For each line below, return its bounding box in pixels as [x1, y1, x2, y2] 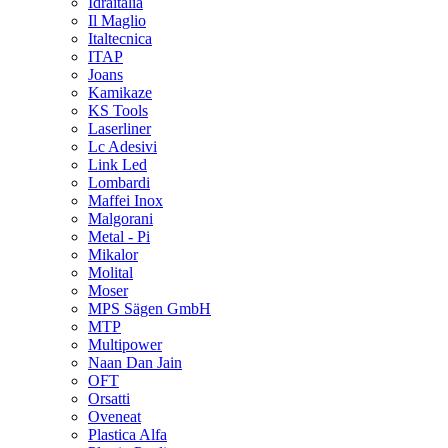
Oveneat [88, 408, 141, 426]
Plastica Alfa [88, 426, 167, 444]
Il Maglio [88, 12, 146, 30]
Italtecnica [88, 30, 152, 48]
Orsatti [88, 390, 130, 408]
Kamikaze [88, 84, 152, 102]
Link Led [88, 156, 147, 174]
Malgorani [88, 210, 153, 228]
